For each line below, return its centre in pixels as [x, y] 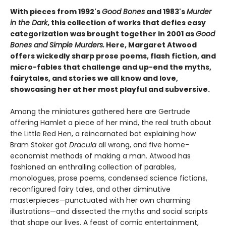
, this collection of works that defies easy [127, 22]
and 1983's [166, 11]
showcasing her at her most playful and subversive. [110, 89]
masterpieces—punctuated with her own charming [100, 200]
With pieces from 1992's [56, 11]
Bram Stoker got [40, 145]
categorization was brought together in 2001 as [103, 34]
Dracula [83, 145]
